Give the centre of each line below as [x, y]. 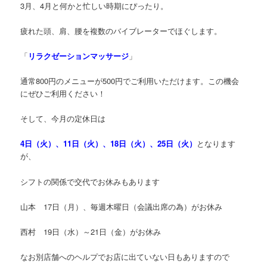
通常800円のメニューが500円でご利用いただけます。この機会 [130, 81]
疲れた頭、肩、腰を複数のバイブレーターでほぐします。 [121, 30]
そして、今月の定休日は [63, 119]
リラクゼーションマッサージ [79, 56]
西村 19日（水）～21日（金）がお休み [91, 231]
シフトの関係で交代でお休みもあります [90, 181]
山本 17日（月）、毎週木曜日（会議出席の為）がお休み [122, 206]
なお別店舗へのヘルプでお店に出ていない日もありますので [125, 256]
